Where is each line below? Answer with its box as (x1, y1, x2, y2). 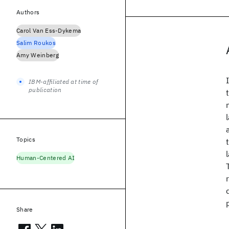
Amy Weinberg (16, 51, 59, 59)
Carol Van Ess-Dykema (16, 27, 81, 34)
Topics (16, 135, 35, 143)
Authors (16, 8, 40, 16)
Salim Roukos (16, 39, 56, 47)
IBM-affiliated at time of (29, 78, 99, 85)
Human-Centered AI (16, 154, 75, 162)
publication (29, 86, 62, 94)
